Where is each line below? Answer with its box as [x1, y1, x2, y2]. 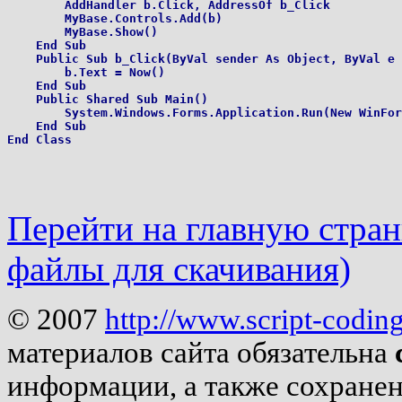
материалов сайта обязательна [7, 336, 395, 369]
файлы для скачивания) [7, 249, 351, 288]
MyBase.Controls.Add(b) [7, 11, 223, 25]
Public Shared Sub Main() [7, 92, 208, 106]
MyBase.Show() [7, 24, 158, 39]
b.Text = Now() [7, 65, 165, 79]
